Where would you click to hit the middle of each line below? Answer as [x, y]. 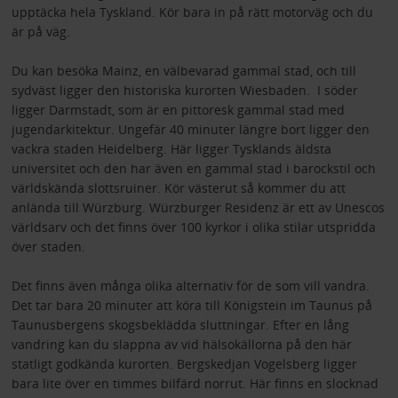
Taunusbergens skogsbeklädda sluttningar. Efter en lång [180, 324]
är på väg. [40, 31]
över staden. [48, 246]
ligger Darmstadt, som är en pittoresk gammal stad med [178, 109]
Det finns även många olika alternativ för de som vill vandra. [190, 285]
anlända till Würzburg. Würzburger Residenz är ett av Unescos [198, 207]
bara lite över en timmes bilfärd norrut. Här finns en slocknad [195, 383]
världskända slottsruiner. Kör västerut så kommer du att [178, 187]
